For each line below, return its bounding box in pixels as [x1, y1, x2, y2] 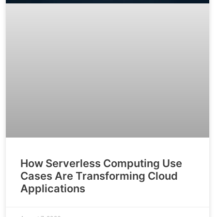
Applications [20, 182, 85, 195]
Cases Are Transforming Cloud [20, 170, 178, 183]
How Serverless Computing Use [20, 157, 182, 170]
